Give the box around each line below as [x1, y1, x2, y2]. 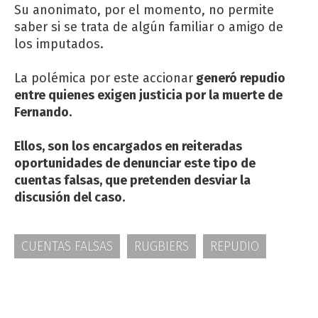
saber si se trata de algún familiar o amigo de [14, 19, 283, 35]
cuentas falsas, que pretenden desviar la [14, 172, 251, 188]
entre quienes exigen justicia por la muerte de [14, 87, 283, 103]
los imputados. [14, 36, 104, 52]
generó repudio [193, 70, 285, 86]
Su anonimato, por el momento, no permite [14, 2, 274, 18]
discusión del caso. [14, 190, 125, 205]
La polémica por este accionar [14, 70, 193, 86]
